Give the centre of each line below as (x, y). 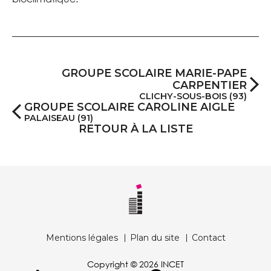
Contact (208, 238)
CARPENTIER (210, 85)
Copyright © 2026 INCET (135, 264)
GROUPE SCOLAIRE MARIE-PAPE (154, 73)
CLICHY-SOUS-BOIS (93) (193, 96)
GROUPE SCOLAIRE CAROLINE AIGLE (129, 107)
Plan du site (155, 238)
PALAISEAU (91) (59, 118)
